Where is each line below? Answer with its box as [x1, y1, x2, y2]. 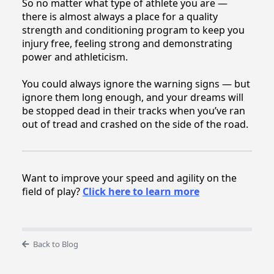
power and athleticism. [22, 50, 128, 64]
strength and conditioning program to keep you [22, 23, 245, 37]
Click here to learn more [83, 185, 199, 199]
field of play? [22, 185, 83, 199]
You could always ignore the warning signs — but [22, 77, 250, 91]
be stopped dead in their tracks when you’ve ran [22, 104, 245, 118]
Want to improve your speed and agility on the [22, 171, 237, 185]
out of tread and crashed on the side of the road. [22, 117, 248, 131]
